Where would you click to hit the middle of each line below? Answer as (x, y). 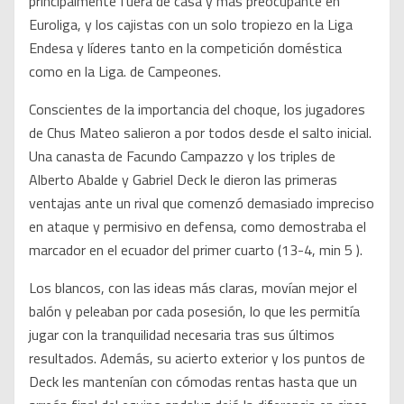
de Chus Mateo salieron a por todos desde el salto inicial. (200, 133)
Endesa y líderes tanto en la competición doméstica (185, 48)
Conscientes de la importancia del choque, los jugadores (197, 110)
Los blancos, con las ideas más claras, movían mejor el (193, 288)
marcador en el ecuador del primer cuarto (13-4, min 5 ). (196, 250)
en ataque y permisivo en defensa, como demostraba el (197, 227)
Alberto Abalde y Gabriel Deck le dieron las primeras (183, 180)
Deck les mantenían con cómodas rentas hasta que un (193, 382)
